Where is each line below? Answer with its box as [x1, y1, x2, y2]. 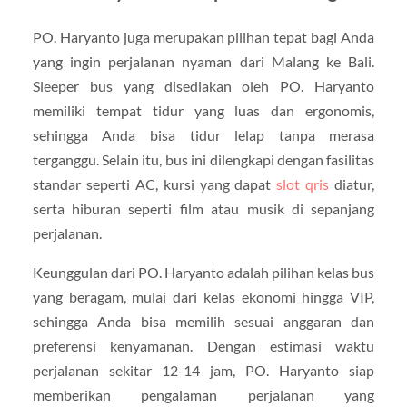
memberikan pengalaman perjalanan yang [32, 385, 375, 403]
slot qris [276, 174, 330, 193]
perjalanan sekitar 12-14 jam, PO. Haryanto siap [32, 361, 375, 379]
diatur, [329, 174, 375, 193]
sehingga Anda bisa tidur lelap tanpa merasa [32, 125, 375, 144]
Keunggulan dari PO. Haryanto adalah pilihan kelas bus [32, 263, 375, 281]
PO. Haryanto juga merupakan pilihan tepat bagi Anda [32, 27, 375, 45]
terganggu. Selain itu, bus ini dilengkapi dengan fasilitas [32, 150, 375, 168]
